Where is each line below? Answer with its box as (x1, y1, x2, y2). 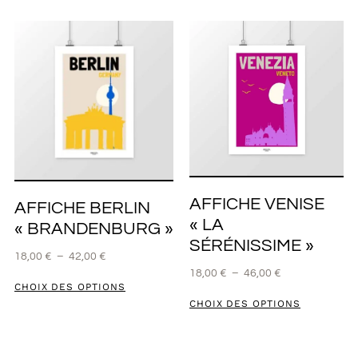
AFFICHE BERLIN (14, 199, 150, 218)
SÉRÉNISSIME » (189, 236, 314, 255)
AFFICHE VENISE (189, 194, 324, 213)
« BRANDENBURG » (14, 220, 173, 239)
